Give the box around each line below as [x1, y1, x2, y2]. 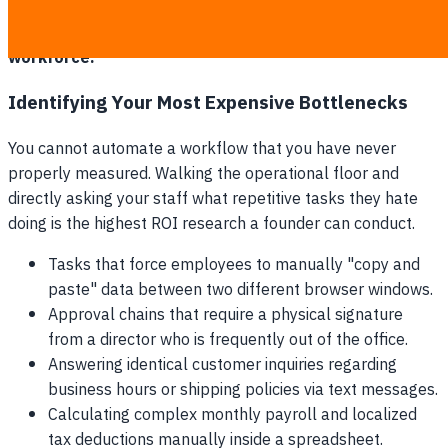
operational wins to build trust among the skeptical [8, 19, 411, 47]
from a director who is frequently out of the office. [48, 327, 408, 355]
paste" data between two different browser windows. [48, 277, 433, 305]
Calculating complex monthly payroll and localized [48, 402, 417, 430]
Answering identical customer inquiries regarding [48, 352, 397, 380]
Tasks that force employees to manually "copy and [48, 252, 420, 280]
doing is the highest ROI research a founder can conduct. [8, 211, 415, 239]
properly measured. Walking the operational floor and [8, 161, 399, 189]
